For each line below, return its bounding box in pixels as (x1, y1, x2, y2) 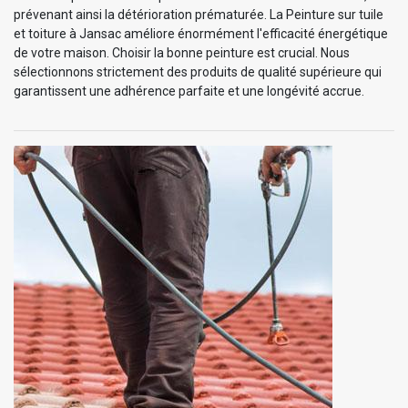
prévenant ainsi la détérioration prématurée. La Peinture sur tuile (14, 6, 383, 22)
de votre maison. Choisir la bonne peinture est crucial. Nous (14, 45, 350, 60)
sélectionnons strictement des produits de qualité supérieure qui (14, 64, 382, 79)
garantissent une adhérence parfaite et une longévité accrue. (14, 83, 364, 98)
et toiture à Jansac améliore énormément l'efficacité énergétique (14, 25, 388, 41)
